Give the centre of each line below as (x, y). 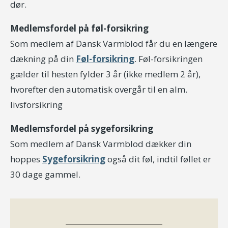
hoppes (26, 159)
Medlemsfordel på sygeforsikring (82, 129)
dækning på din (43, 59)
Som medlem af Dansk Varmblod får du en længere (114, 44)
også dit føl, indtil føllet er (158, 159)
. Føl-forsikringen (168, 59)
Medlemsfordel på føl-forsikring (79, 28)
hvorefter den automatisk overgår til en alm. (99, 89)
